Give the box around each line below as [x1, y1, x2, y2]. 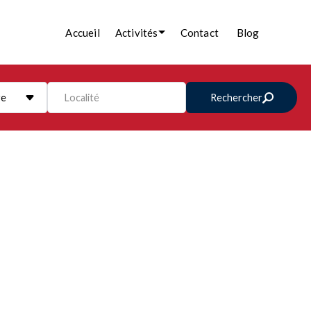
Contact [180, 26, 219, 39]
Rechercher [210, 92, 263, 103]
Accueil [65, 26, 100, 39]
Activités [115, 26, 158, 39]
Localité [64, 91, 100, 103]
